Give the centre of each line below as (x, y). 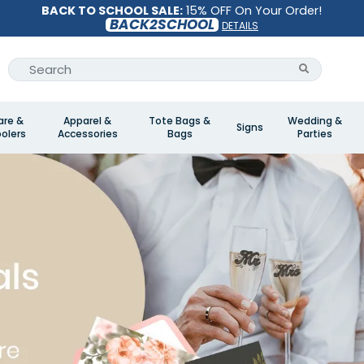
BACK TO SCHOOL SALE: (113, 11)
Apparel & (87, 121)
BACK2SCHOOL (162, 24)
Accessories (87, 134)
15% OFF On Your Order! (253, 11)
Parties (314, 134)
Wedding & (314, 121)
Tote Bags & (180, 121)
